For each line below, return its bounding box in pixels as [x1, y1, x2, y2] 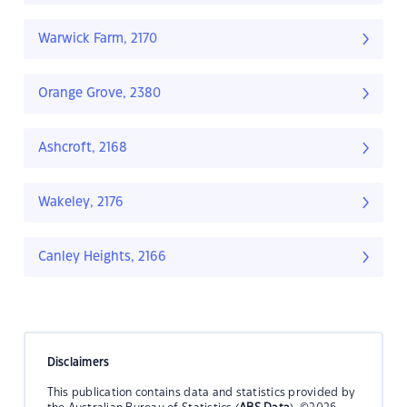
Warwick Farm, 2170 [38, 33, 157, 46]
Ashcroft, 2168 [38, 142, 127, 155]
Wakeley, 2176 [38, 196, 124, 210]
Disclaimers [46, 356, 110, 368]
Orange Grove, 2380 [38, 87, 161, 101]
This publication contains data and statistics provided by [46, 386, 356, 398]
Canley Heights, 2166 [38, 251, 166, 264]
